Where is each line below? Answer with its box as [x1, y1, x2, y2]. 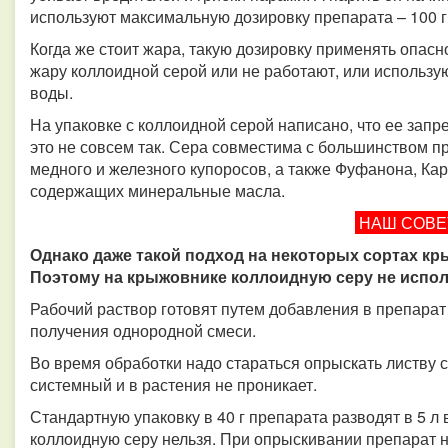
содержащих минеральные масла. [30, 179, 289, 202]
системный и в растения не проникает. [30, 373, 321, 396]
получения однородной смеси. [30, 319, 260, 342]
